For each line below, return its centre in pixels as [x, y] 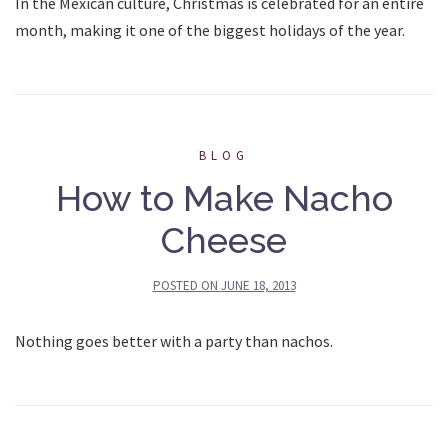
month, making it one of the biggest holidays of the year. [210, 29]
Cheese [224, 239]
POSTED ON [186, 285]
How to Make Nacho [224, 197]
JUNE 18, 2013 [258, 285]
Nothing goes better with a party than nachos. [174, 340]
